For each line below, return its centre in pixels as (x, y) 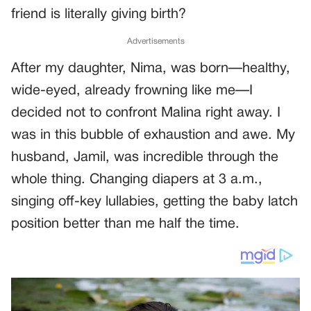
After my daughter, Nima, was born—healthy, (151, 69)
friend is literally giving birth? (99, 15)
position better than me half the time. (125, 225)
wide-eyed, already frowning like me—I (132, 91)
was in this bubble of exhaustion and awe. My (153, 136)
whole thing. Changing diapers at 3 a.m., (137, 180)
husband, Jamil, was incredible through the (145, 158)
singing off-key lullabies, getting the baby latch (154, 202)
